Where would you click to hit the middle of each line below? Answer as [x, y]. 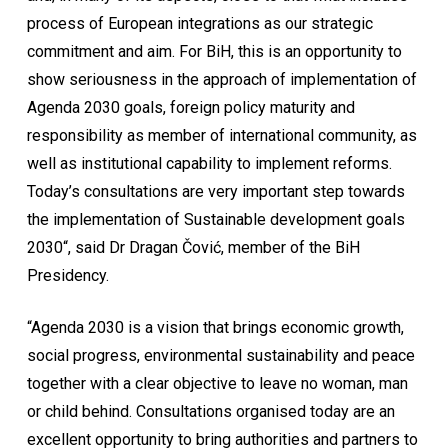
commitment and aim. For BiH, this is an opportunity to [214, 51]
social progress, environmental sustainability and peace [220, 355]
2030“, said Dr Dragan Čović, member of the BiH [193, 247]
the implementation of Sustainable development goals [215, 219]
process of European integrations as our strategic [199, 23]
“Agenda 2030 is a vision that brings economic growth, [215, 327]
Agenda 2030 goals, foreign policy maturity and [190, 107]
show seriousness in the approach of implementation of [221, 79]
